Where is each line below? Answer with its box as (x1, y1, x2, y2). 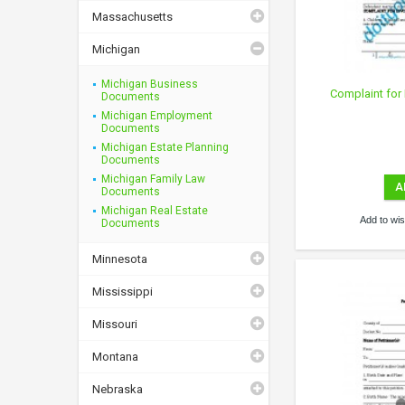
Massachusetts (92, 9, 173, 24)
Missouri (92, 316, 137, 331)
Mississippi (92, 284, 153, 298)
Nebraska (92, 381, 143, 396)
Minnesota (92, 251, 147, 266)
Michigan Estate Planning (101, 140, 229, 154)
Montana (92, 349, 138, 363)
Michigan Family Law (101, 172, 205, 185)
